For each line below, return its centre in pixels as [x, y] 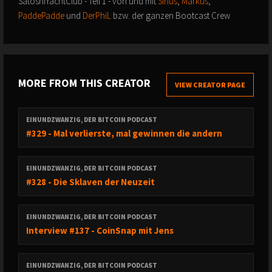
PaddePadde [42, 15]
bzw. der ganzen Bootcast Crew [171, 15]
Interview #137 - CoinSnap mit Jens [100, 230]
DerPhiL [97, 15]
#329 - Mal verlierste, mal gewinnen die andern [124, 133]
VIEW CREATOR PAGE [210, 85]
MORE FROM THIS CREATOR [84, 83]
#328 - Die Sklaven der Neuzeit [90, 182]
